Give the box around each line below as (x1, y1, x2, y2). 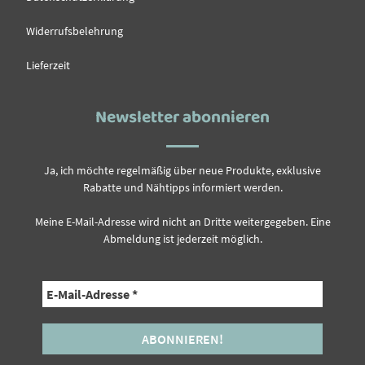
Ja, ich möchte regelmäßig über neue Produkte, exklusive (44, 162, 321, 178)
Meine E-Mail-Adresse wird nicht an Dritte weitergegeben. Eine (34, 213, 331, 229)
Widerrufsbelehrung (26, 23, 124, 38)
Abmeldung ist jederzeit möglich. (103, 231, 262, 246)
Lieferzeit (26, 57, 71, 73)
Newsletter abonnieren (95, 103, 270, 132)
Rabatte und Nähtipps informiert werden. (82, 179, 283, 195)
